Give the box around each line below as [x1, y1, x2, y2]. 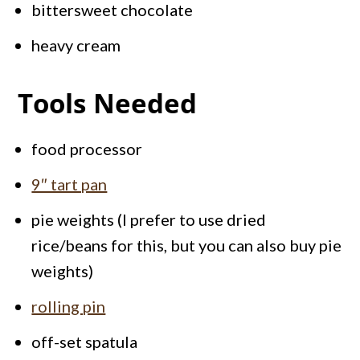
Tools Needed [18, 85, 198, 122]
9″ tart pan [31, 174, 108, 194]
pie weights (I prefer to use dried [31, 210, 267, 230]
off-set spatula [31, 332, 138, 352]
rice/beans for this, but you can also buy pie [31, 235, 342, 256]
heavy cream [31, 35, 121, 55]
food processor [31, 139, 143, 159]
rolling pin [31, 297, 106, 317]
